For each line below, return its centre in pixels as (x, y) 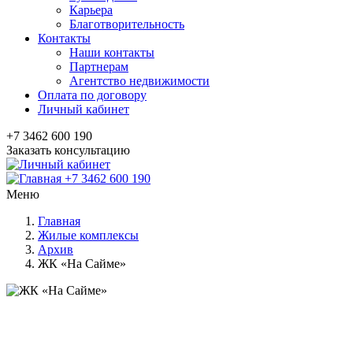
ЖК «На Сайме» (82, 264)
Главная (59, 221)
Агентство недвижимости (139, 81)
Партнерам (99, 67)
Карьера (91, 10)
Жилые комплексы (88, 235)
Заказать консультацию (68, 150)
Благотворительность (127, 24)
